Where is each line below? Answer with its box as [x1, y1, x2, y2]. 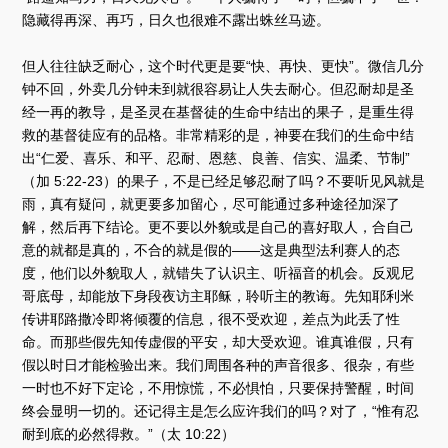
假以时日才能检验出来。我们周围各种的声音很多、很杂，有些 [22, 356, 415, 373]
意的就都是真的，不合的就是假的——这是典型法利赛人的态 [22, 241, 401, 258]
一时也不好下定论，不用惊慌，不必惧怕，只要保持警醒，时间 [22, 379, 415, 396]
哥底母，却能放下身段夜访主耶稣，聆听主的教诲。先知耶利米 [22, 287, 415, 304]
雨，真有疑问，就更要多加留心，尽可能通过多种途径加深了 [22, 195, 401, 212]
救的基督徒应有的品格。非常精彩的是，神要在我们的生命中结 [22, 126, 415, 143]
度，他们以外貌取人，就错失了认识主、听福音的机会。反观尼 [22, 264, 415, 281]
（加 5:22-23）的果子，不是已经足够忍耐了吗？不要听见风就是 [22, 172, 426, 189]
